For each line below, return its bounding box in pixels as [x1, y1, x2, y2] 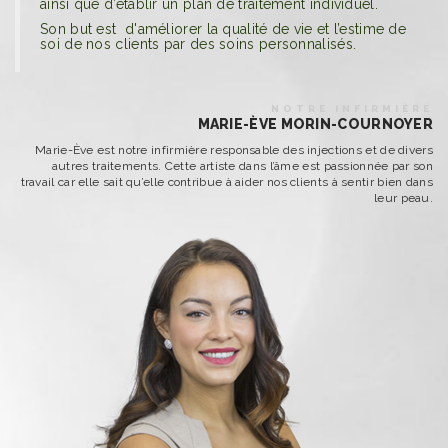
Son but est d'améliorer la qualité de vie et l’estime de [40, 21, 407, 37]
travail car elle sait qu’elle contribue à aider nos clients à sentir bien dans [20, 175, 433, 189]
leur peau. [374, 191, 433, 205]
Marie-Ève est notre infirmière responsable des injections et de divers [35, 143, 433, 157]
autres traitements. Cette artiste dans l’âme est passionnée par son [51, 159, 433, 173]
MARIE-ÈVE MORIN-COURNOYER [197, 116, 433, 132]
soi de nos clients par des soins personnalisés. [40, 36, 357, 52]
